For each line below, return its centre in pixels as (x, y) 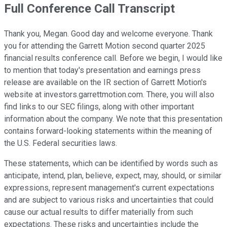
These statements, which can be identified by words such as (111, 163)
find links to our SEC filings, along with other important (99, 106)
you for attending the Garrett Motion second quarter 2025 (105, 46)
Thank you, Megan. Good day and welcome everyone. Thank (108, 33)
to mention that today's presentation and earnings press (102, 70)
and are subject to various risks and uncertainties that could (109, 200)
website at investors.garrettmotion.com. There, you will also (109, 94)
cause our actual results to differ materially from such (99, 212)
